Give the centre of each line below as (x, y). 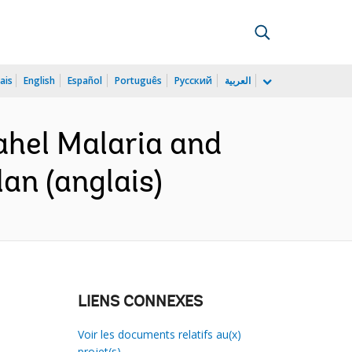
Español (85, 81)
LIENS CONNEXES (140, 302)
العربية (238, 81)
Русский (193, 81)
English (39, 81)
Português (138, 81)
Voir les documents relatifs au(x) (159, 334)
